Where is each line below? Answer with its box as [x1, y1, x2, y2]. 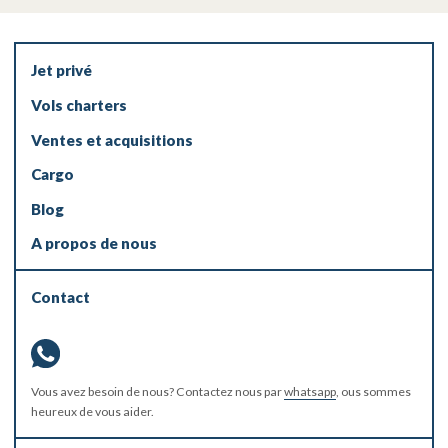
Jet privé [30, 61, 92, 80]
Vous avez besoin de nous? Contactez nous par [30, 384, 284, 400]
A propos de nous [30, 234, 157, 253]
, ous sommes [335, 384, 411, 400]
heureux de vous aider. [30, 404, 154, 420]
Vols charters [30, 96, 127, 115]
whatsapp [283, 384, 336, 400]
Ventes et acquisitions [30, 130, 193, 149]
